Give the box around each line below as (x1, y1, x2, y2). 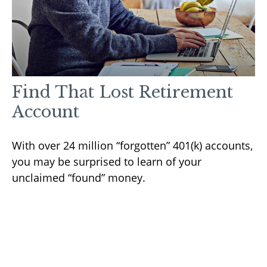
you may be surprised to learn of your (12, 154, 201, 169)
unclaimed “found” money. (12, 170, 145, 185)
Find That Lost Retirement (12, 82, 233, 103)
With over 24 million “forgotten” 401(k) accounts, (12, 138, 253, 153)
